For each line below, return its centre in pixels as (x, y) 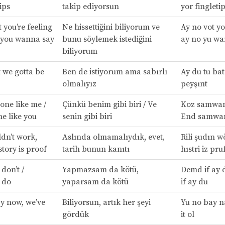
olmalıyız (79, 84)
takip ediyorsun (90, 6)
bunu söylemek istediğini (107, 39)
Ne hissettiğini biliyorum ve (111, 27)
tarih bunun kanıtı (96, 149)
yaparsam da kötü (95, 182)
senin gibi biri (87, 116)
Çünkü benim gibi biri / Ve (109, 104)
